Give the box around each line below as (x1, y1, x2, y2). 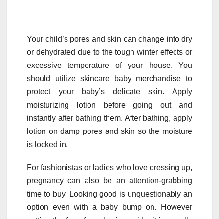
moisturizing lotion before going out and (27, 100, 192, 109)
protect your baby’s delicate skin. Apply (27, 87, 192, 96)
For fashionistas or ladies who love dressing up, (27, 163, 192, 172)
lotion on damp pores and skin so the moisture (27, 127, 192, 135)
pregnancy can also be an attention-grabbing (27, 176, 192, 185)
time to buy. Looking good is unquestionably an (27, 189, 192, 198)
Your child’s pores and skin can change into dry (27, 34, 192, 43)
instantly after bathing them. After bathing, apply (27, 113, 192, 122)
